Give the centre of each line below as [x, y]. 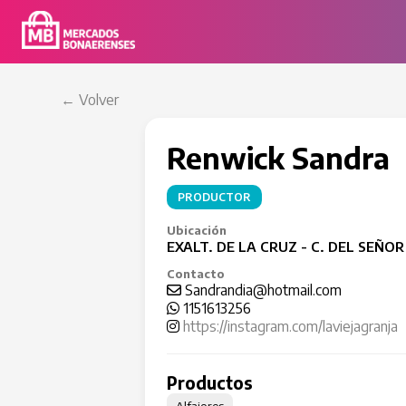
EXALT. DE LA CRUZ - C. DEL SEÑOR [285, 246]
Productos [209, 383]
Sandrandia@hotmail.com [261, 290]
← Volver [90, 100]
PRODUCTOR [214, 197]
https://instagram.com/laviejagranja [290, 326]
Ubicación [196, 230]
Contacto [195, 274]
